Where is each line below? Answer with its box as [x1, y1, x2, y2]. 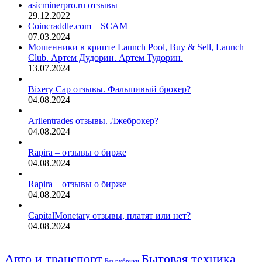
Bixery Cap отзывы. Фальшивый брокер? [28, 84, 191, 95]
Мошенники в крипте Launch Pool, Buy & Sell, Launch [28, 42, 244, 53]
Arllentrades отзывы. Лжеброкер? [28, 116, 158, 126]
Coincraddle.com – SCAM [28, 21, 127, 32]
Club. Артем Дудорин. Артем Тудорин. [28, 53, 183, 63]
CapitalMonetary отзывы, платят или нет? [28, 211, 191, 221]
